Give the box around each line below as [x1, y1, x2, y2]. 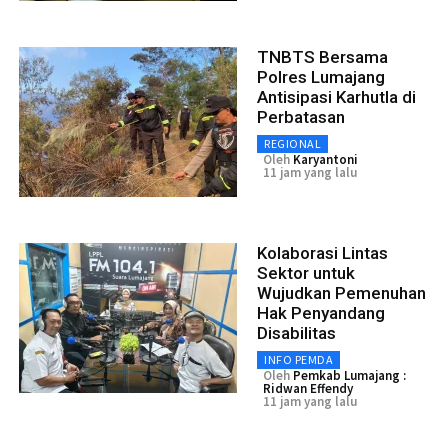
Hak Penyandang [257, 303, 385, 324]
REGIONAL [264, 136, 321, 152]
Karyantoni [293, 151, 358, 169]
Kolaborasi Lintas [257, 243, 388, 264]
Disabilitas [257, 323, 336, 344]
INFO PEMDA [264, 352, 333, 368]
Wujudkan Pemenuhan [257, 283, 426, 304]
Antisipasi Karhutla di [257, 87, 416, 108]
